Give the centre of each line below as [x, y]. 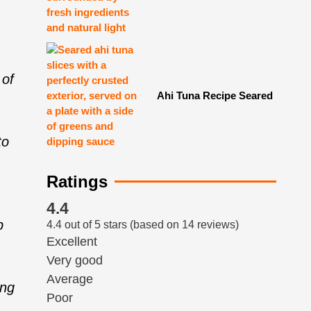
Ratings [77, 181]
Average [69, 279]
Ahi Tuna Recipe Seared [215, 95]
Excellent [72, 242]
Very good [74, 261]
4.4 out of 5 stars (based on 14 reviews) [142, 225]
